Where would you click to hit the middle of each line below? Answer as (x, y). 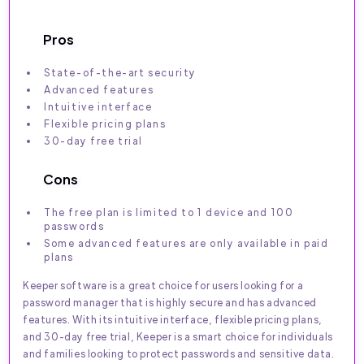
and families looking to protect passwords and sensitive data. (179, 354)
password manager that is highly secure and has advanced (170, 303)
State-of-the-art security (120, 73)
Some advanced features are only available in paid (186, 243)
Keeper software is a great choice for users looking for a (163, 286)
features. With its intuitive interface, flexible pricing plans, (173, 320)
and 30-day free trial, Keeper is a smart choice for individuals (178, 337)
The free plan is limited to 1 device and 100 (169, 212)
